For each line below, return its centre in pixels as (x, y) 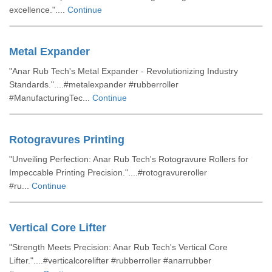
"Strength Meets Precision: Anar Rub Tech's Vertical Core (118, 247)
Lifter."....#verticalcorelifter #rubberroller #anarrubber (110, 260)
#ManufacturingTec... (51, 98)
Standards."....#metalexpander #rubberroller (94, 84)
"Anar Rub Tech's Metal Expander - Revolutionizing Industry (124, 71)
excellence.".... (38, 10)
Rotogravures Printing (67, 140)
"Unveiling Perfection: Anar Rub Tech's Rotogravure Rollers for (129, 159)
